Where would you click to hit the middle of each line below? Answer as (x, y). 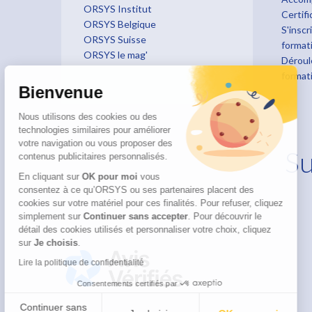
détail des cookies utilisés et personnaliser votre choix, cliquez (154, 229)
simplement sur (59, 216)
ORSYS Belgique (120, 24)
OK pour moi (119, 177)
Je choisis (65, 243)
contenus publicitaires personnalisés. (104, 156)
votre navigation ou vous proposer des (105, 143)
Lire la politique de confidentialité (91, 263)
